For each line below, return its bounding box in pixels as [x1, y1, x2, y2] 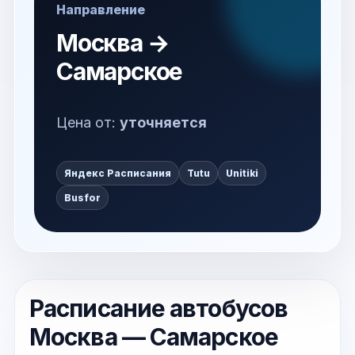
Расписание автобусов [29, 294, 288, 323]
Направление [56, 2, 145, 17]
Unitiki [226, 167, 258, 179]
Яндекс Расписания [64, 167, 171, 179]
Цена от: [56, 114, 120, 131]
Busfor [64, 192, 101, 204]
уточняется [120, 114, 207, 131]
